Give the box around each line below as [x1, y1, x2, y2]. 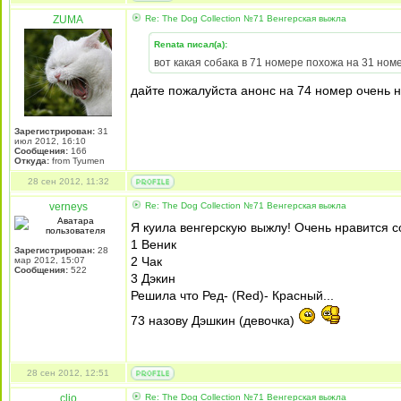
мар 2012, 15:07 [14, 255, 85, 265]
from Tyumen [49, 156, 105, 166]
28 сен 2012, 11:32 [27, 176, 109, 186]
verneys [48, 200, 88, 213]
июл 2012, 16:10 [14, 136, 86, 146]
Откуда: [14, 156, 49, 166]
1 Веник [131, 237, 176, 252]
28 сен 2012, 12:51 [27, 368, 109, 378]
